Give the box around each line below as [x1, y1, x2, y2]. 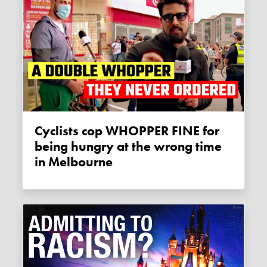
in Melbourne [35, 153, 113, 170]
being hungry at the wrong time [35, 138, 222, 155]
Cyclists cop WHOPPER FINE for [35, 122, 43, 139]
